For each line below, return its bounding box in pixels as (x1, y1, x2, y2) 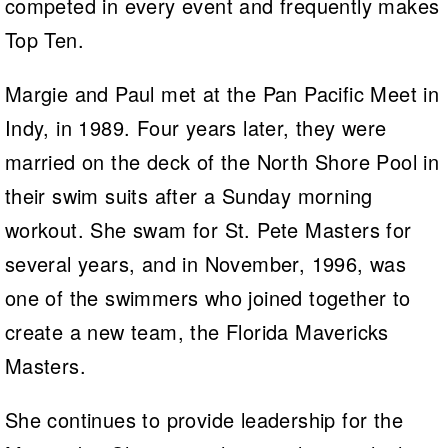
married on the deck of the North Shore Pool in (4, 146, 440, 176)
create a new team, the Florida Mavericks (4, 316, 389, 346)
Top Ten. (4, 24, 84, 54)
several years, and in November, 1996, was (4, 248, 407, 278)
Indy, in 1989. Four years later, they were (4, 112, 387, 142)
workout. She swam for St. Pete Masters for (4, 214, 412, 244)
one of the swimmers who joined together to (4, 282, 411, 312)
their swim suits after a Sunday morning (4, 180, 373, 210)
